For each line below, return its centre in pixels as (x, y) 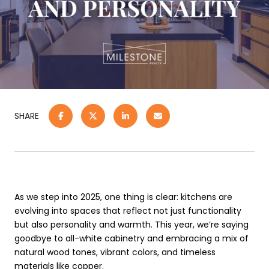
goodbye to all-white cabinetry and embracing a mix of (131, 238)
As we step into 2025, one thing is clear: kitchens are (123, 197)
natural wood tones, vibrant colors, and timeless (115, 252)
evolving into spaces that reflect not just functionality (128, 211)
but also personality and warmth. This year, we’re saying (131, 225)
